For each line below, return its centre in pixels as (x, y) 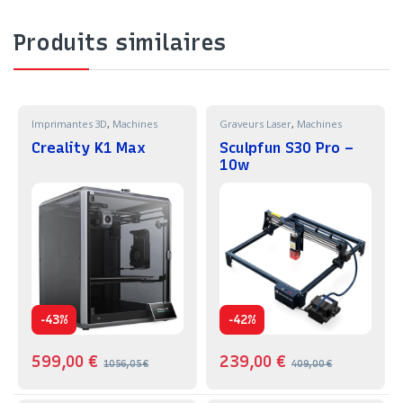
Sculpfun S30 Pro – (286, 148)
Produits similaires (120, 42)
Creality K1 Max (88, 148)
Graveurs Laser (255, 123)
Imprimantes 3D (69, 123)
